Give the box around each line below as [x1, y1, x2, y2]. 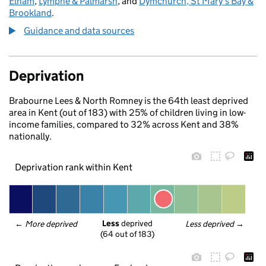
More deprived [25, 218, 78, 229]
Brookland [9, 7, 52, 18]
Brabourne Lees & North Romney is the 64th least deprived [9, 95, 248, 106]
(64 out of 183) [100, 229, 154, 240]
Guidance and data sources [24, 25, 134, 36]
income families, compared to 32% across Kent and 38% [9, 119, 239, 130]
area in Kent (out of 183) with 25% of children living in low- [9, 107, 246, 118]
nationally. [9, 131, 52, 142]
